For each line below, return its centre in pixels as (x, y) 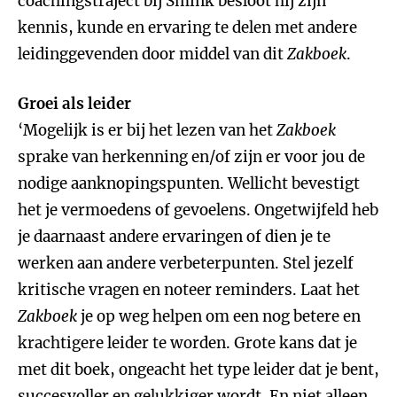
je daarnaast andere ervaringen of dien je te (174, 237)
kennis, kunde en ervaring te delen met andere (187, 27)
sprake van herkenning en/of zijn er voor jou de (191, 157)
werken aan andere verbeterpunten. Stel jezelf (186, 263)
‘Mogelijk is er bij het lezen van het (147, 130)
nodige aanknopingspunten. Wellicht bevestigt (189, 183)
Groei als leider (74, 104)
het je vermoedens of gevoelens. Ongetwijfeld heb (198, 210)
